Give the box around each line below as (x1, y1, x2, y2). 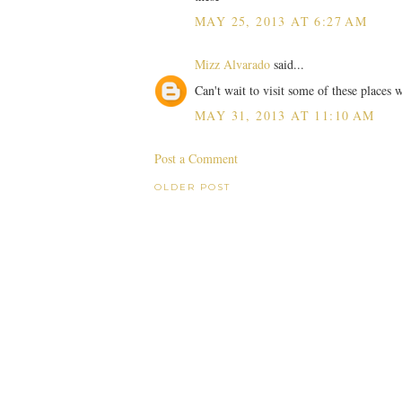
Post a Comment (154, 150, 238, 168)
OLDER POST (154, 181, 231, 194)
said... (270, 56, 304, 74)
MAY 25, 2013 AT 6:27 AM (195, 13, 368, 31)
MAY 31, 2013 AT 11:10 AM (195, 107, 375, 125)
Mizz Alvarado (195, 56, 270, 74)
